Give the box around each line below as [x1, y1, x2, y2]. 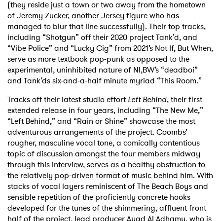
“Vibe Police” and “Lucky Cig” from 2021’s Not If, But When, [7, 42, 213, 54]
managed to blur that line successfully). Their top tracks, [7, 21, 206, 33]
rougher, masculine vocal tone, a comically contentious [7, 137, 200, 149]
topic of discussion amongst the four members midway [7, 148, 200, 160]
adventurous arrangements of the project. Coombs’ [7, 126, 187, 138]
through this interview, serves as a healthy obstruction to [7, 159, 205, 171]
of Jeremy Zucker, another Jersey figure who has [7, 10, 179, 22]
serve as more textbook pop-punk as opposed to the [7, 53, 189, 65]
